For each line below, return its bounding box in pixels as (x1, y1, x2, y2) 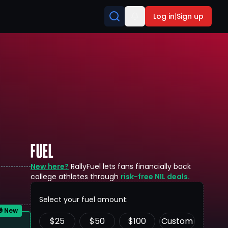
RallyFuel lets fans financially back (71, 161, 191, 172)
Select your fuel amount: (39, 194, 128, 205)
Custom (161, 215, 193, 227)
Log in (153, 11, 175, 21)
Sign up (177, 11, 204, 21)
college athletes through (31, 172, 119, 182)
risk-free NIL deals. (121, 172, 190, 182)
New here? (31, 161, 69, 172)
